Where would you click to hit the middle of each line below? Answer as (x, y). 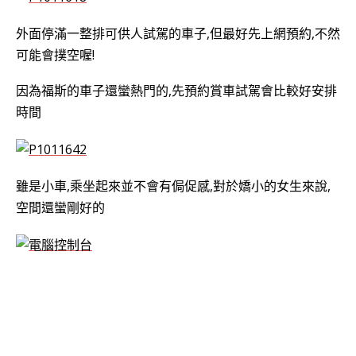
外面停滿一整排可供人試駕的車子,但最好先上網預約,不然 (178, 33)
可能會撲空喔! (55, 54)
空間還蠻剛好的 (60, 208)
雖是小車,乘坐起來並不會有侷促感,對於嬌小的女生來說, (173, 186)
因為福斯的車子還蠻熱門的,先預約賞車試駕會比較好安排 (176, 91)
